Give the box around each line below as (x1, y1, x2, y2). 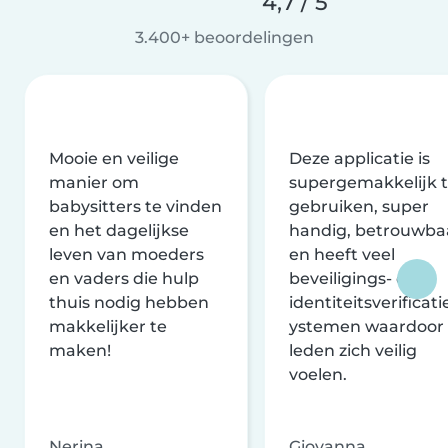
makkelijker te (49, 316, 167, 336)
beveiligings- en (289, 268, 417, 288)
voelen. (289, 364, 347, 384)
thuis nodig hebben (49, 292, 209, 312)
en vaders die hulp (49, 268, 199, 288)
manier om (49, 172, 139, 192)
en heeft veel (289, 244, 395, 264)
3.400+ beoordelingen (134, 27, 314, 47)
